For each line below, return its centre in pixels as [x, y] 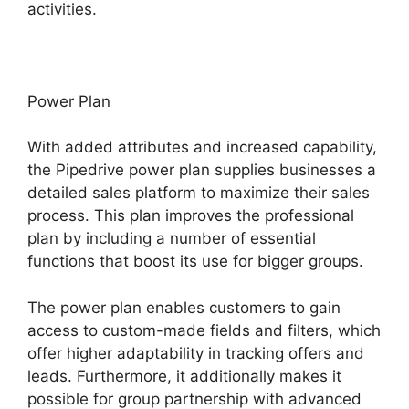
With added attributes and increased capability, [202, 147]
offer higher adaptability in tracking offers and [196, 353]
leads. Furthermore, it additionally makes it [184, 376]
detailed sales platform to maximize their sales [199, 193]
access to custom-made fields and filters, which [204, 330]
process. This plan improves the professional [191, 216]
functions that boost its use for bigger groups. [195, 262]
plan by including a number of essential [172, 239]
